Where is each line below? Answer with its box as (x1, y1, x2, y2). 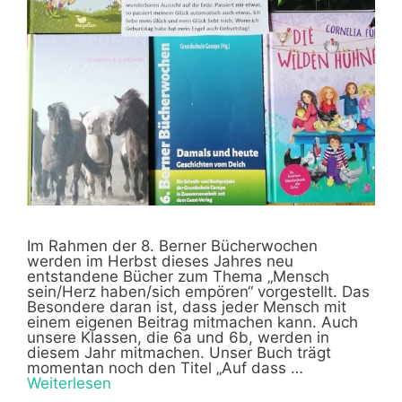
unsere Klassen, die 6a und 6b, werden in (27, 328, 329, 347)
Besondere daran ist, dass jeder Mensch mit (27, 298, 346, 317)
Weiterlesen (27, 374, 111, 393)
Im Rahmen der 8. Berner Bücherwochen (27, 237, 318, 256)
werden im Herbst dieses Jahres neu (27, 252, 293, 271)
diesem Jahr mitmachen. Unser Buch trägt (27, 344, 331, 363)
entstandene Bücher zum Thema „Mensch (27, 267, 329, 286)
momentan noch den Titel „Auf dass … (27, 359, 303, 378)
